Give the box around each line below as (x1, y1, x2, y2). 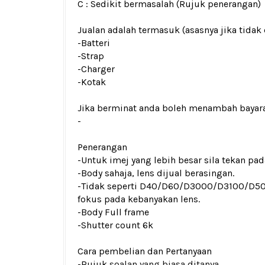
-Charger (77, 63, 115, 75)
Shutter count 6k (81, 219, 153, 231)
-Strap (77, 50, 104, 62)
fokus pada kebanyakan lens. (77, 193, 200, 205)
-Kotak (77, 76, 106, 88)
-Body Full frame (77, 206, 149, 218)
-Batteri (77, 37, 110, 49)
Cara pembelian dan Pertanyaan (77, 245, 212, 257)
